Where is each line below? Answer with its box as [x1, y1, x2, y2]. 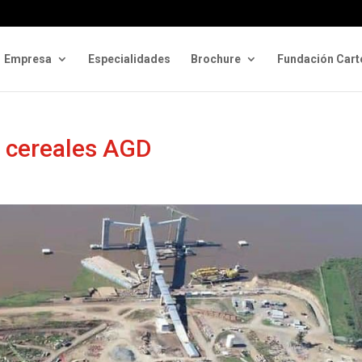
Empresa [4, 52, 52, 65]
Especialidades [88, 52, 170, 65]
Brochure [191, 52, 241, 65]
